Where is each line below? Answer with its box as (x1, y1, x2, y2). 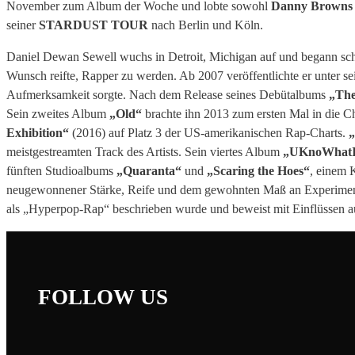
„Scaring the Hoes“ (204, 164, 310, 178)
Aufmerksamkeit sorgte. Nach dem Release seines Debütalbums (6, 88, 329, 102)
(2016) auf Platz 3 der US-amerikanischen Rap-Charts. (69, 126, 349, 140)
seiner (6, 18, 39, 32)
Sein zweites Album (6, 107, 109, 121)
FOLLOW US (38, 284, 168, 309)
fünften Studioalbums (6, 164, 116, 178)
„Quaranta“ (116, 164, 185, 178)
